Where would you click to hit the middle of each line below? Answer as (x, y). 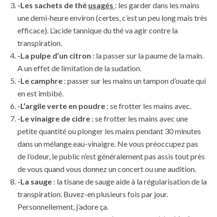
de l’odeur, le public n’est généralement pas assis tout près (111, 156)
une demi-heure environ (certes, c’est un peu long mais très (112, 18)
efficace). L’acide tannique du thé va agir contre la (98, 31)
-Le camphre (41, 81)
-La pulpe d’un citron (55, 56)
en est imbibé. (40, 93)
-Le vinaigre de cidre (54, 119)
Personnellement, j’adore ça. (63, 207)
